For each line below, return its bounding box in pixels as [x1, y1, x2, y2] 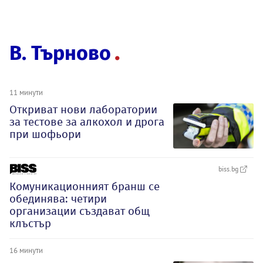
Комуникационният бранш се [9, 180, 160, 194]
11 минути [9, 87, 43, 97]
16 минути [9, 245, 43, 255]
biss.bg [218, 164, 240, 174]
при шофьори [9, 127, 81, 141]
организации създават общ [9, 204, 150, 218]
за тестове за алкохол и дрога [9, 114, 164, 129]
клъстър [9, 217, 51, 231]
